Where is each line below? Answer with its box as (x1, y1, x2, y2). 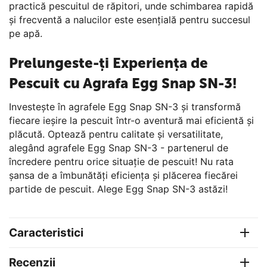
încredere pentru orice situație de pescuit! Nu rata (9, 155, 234, 167)
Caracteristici (9, 225, 83, 240)
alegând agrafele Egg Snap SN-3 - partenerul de (9, 141, 228, 154)
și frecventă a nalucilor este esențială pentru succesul (9, 13, 250, 26)
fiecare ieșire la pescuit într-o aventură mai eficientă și (9, 114, 254, 126)
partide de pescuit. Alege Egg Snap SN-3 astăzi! (9, 182, 228, 195)
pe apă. (9, 27, 42, 39)
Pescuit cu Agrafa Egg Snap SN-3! (9, 74, 237, 92)
